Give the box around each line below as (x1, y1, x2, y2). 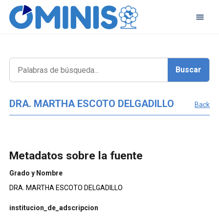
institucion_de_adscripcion (9, 204, 98, 212)
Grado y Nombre (9, 169, 63, 177)
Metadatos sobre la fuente (9, 149, 143, 162)
